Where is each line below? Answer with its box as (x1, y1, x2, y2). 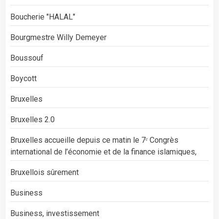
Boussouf (10, 53, 44, 63)
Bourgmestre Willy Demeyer (10, 32, 107, 42)
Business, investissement (10, 208, 99, 218)
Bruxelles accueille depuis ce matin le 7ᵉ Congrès (10, 135, 178, 145)
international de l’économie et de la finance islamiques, (10, 147, 197, 156)
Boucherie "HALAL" (10, 12, 75, 22)
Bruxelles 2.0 (10, 114, 55, 124)
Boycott (10, 73, 37, 83)
